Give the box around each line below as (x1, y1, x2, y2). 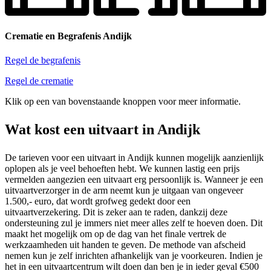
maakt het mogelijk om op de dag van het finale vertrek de (5, 228, 226, 239)
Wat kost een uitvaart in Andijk (5, 121, 200, 137)
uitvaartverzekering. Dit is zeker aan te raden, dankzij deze (5, 206, 227, 217)
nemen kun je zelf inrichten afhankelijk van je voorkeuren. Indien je (5, 250, 263, 261)
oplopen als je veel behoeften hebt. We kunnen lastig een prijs (5, 163, 240, 174)
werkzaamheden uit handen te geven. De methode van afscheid (5, 239, 246, 250)
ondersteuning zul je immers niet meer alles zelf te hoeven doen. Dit (5, 217, 263, 228)
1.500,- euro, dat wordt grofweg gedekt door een (5, 195, 191, 206)
